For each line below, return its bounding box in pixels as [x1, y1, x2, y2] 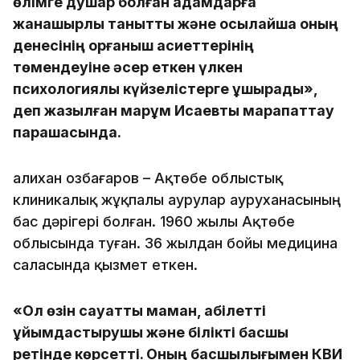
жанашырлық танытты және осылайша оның [13, 14, 338, 32]
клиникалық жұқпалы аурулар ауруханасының [13, 190, 341, 208]
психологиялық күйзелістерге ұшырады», [13, 80, 317, 97]
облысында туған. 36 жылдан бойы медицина [13, 234, 337, 252]
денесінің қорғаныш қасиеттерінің [13, 36, 254, 54]
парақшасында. [13, 123, 121, 141]
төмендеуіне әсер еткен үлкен [13, 58, 243, 76]
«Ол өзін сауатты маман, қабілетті [13, 301, 266, 319]
